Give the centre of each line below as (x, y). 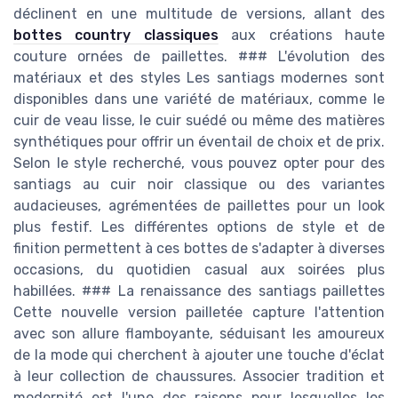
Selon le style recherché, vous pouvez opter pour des (199, 163)
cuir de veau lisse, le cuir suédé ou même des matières (199, 120)
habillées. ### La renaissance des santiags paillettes (199, 291)
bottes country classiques (116, 35)
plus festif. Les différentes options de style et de (199, 227)
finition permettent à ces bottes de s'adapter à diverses (199, 248)
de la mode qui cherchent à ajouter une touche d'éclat (199, 354)
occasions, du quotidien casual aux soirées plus (199, 269)
